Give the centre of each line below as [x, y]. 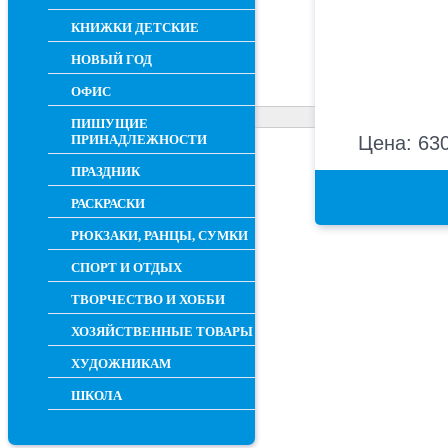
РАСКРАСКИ [108, 203]
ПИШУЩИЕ [109, 123]
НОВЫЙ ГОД [111, 59]
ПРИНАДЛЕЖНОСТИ [139, 139]
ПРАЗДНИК [105, 171]
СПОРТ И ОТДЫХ [126, 267]
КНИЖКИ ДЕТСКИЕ [135, 27]
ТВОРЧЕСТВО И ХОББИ [148, 299]
